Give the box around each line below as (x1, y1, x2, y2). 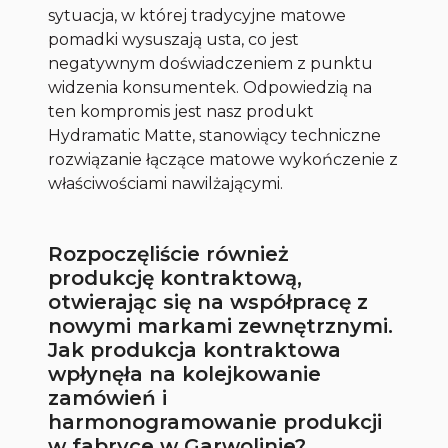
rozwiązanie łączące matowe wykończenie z (48, 150, 399, 170)
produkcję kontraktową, (48, 266, 303, 291)
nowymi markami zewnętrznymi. (48, 314, 394, 339)
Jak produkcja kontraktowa (48, 338, 342, 363)
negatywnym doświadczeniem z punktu (48, 54, 374, 74)
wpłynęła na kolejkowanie (48, 362, 322, 387)
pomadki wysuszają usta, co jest (48, 30, 300, 50)
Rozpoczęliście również (48, 242, 290, 267)
